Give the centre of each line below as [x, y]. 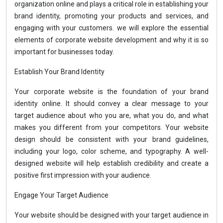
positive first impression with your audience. [83, 175]
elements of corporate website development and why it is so [111, 40]
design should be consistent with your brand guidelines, [111, 139]
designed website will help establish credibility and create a [111, 163]
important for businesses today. [64, 52]
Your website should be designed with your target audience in [111, 215]
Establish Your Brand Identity [59, 72]
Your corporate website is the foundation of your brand [111, 92]
